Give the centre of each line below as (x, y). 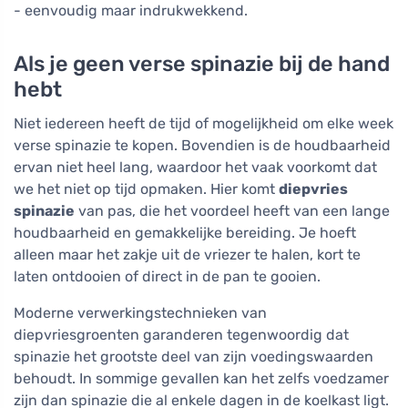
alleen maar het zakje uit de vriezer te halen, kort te (187, 255)
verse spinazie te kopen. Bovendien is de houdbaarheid (202, 146)
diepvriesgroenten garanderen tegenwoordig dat (181, 335)
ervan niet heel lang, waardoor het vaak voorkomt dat (195, 168)
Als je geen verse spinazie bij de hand (202, 64)
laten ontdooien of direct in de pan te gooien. (167, 277)
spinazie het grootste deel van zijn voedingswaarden (194, 357)
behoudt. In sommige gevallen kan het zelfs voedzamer (201, 379)
